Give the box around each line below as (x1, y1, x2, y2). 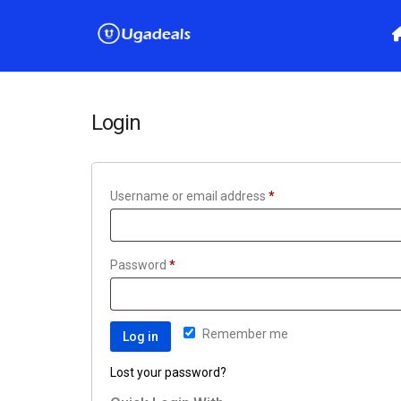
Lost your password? (110, 365, 226, 380)
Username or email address (110, 189, 269, 203)
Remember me (202, 327, 288, 341)
